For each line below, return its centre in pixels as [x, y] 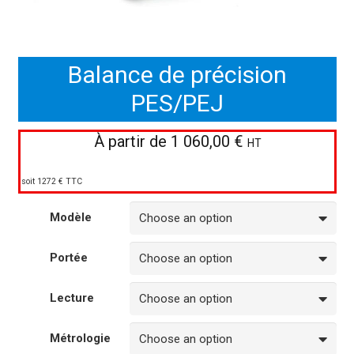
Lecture [72, 298]
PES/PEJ [177, 103]
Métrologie [80, 338]
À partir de [132, 141]
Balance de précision [177, 74]
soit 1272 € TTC [51, 182]
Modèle [70, 217]
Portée [68, 257]
